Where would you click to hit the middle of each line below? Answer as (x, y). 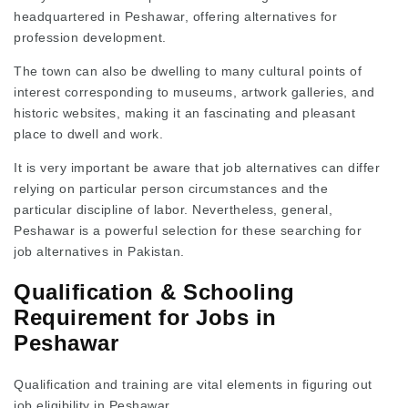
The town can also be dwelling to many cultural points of (188, 71)
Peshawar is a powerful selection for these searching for (188, 230)
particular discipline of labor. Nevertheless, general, (173, 209)
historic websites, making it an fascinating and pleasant (184, 112)
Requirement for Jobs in (145, 318)
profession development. (90, 37)
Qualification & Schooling (154, 292)
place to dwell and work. (88, 133)
